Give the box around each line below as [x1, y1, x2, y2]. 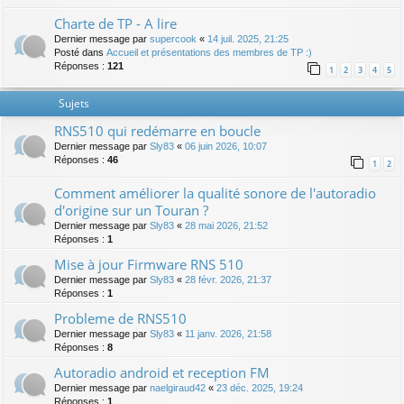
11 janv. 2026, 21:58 [185, 328, 271, 340]
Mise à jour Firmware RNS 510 [54, 255, 243, 274]
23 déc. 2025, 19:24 [216, 382, 303, 394]
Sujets [59, 96, 89, 112]
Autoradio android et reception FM [54, 363, 270, 382]
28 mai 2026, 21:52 [185, 220, 268, 232]
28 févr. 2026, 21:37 [185, 274, 271, 286]
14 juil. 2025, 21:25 [207, 33, 289, 45]
